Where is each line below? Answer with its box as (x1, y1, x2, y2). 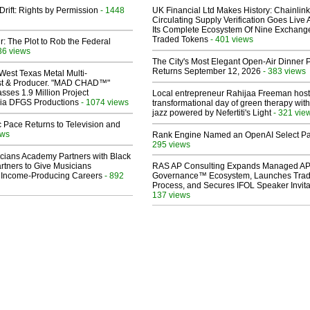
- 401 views (208, 35, 253, 44)
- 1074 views (79, 98, 129, 107)
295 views (152, 140, 190, 149)
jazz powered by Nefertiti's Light (152, 108, 271, 118)
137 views (152, 190, 190, 200)
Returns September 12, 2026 (152, 66, 261, 77)
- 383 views (261, 66, 306, 76)
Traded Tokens (152, 35, 208, 45)
